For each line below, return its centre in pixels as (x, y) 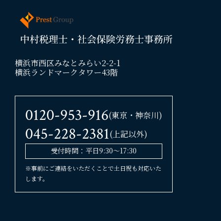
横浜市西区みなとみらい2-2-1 (68, 63)
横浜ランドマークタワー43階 (66, 72)
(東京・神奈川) (135, 115)
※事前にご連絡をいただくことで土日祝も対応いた (93, 168)
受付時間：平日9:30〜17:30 (94, 150)
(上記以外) (129, 134)
